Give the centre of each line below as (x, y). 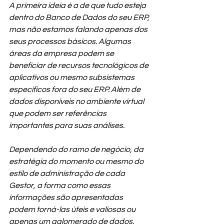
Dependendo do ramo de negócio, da (77, 150)
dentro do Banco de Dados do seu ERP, (80, 18)
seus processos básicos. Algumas (71, 42)
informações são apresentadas (67, 198)
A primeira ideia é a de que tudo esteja (78, 6)
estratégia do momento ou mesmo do (77, 162)
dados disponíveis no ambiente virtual (77, 102)
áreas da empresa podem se (62, 54)
